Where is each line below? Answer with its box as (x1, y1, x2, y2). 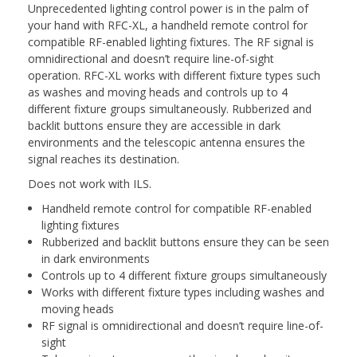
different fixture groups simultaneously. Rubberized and (28, 100, 312, 116)
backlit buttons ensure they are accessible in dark (28, 117, 280, 133)
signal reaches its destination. (28, 151, 182, 167)
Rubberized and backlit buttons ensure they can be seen (41, 233, 329, 249)
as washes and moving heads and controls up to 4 (28, 84, 288, 100)
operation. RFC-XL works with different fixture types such (28, 67, 320, 83)
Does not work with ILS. (28, 175, 155, 191)
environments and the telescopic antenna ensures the (28, 134, 305, 150)
